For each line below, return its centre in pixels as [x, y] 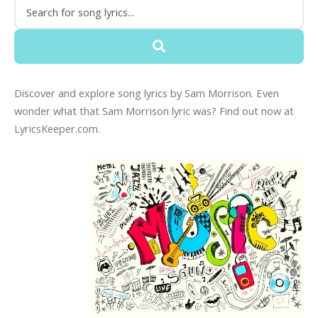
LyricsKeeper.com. [57, 129]
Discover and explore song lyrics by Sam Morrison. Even [147, 93]
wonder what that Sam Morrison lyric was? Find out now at [154, 111]
